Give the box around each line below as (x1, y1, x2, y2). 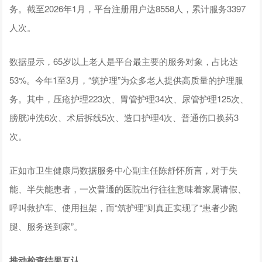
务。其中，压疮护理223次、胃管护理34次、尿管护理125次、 (9, 92, 249, 105)
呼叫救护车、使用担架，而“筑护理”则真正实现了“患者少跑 (9, 201, 238, 214)
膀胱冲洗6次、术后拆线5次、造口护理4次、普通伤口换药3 (9, 111, 239, 124)
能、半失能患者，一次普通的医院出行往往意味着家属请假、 (9, 182, 247, 195)
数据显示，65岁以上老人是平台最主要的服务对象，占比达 (9, 55, 239, 68)
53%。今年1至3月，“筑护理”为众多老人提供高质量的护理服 (9, 74, 244, 87)
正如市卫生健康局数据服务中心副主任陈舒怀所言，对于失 (9, 164, 238, 177)
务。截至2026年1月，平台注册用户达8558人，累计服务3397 (9, 2, 246, 15)
